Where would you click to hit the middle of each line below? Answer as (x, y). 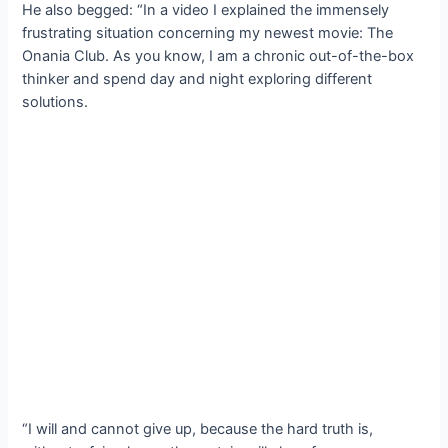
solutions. (55, 102)
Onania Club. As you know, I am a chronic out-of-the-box (218, 56)
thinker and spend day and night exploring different (197, 79)
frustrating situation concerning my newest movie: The (208, 33)
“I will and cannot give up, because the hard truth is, (198, 428)
